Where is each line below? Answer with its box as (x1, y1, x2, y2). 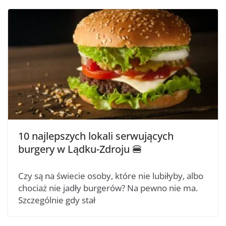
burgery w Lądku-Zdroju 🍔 (18, 142, 142, 156)
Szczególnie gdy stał (18, 194, 95, 206)
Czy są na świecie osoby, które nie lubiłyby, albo (18, 169, 203, 182)
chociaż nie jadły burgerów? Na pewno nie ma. (18, 182, 198, 194)
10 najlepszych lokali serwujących (18, 129, 174, 143)
